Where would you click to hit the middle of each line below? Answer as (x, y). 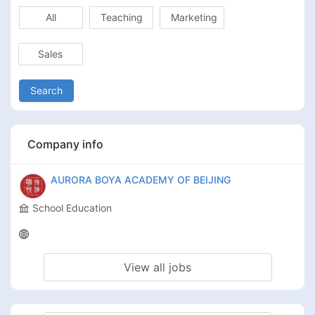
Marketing (194, 17)
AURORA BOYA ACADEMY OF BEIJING (141, 179)
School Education (72, 207)
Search (46, 90)
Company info (65, 144)
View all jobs (157, 267)
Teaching (121, 17)
